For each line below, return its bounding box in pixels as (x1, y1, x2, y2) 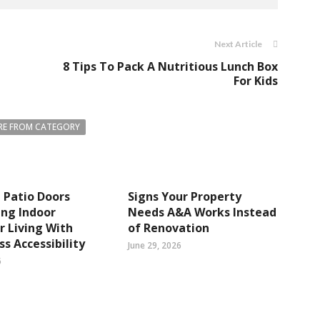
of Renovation (128, 219, 209, 236)
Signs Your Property (128, 188, 241, 204)
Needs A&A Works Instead (128, 204, 276, 220)
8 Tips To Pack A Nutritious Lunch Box (63, 58, 278, 74)
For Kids (234, 72, 278, 89)
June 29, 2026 (128, 239, 181, 251)
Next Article (214, 38, 262, 49)
